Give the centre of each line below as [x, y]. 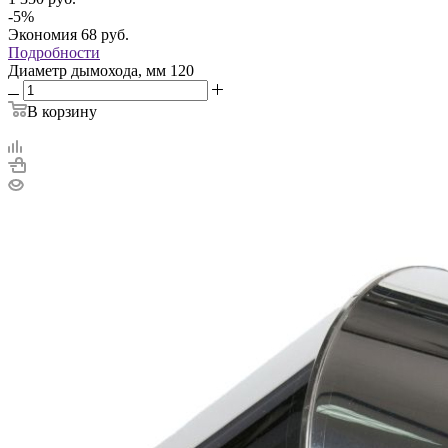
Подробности [54, 52]
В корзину [62, 111]
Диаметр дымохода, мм [89, 70]
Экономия [44, 34]
